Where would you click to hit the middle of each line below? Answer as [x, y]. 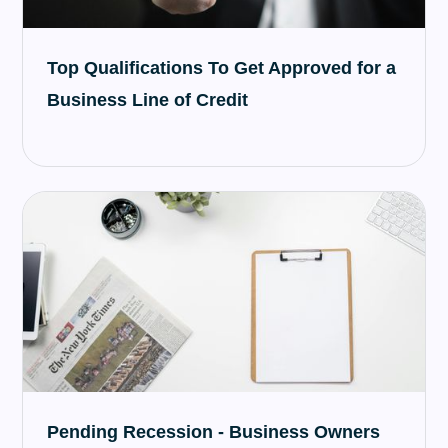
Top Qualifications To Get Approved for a [222, 68]
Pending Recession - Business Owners [214, 432]
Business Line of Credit [148, 100]
